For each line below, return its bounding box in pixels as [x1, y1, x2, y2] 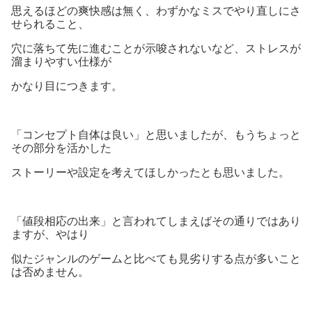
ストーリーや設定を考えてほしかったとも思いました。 [11, 166, 290, 179]
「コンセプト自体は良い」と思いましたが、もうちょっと [11, 129, 301, 141]
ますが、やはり [11, 228, 89, 241]
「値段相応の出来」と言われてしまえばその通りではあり [11, 215, 301, 228]
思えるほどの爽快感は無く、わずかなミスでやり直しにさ [11, 5, 301, 17]
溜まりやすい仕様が [11, 56, 111, 68]
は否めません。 [11, 266, 89, 279]
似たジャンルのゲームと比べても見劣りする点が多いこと [11, 253, 301, 265]
